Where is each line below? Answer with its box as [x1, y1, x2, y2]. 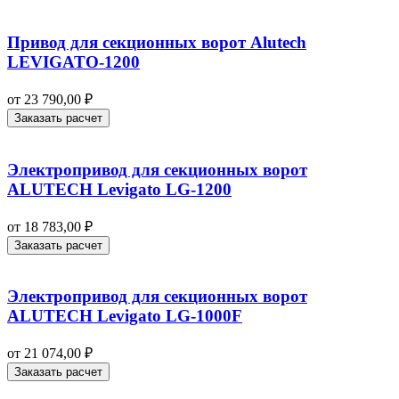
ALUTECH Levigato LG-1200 [7, 179, 232, 199]
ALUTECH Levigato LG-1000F [7, 306, 242, 326]
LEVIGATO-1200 [7, 53, 140, 72]
